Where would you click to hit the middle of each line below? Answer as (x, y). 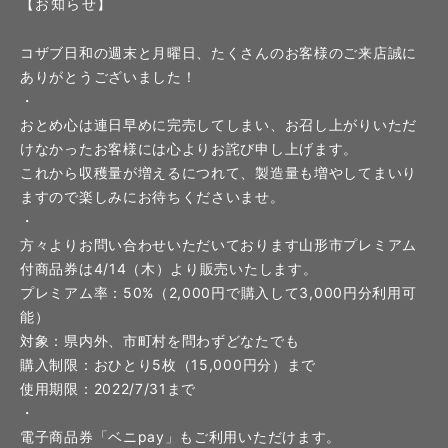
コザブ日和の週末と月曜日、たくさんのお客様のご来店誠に (218, 52)
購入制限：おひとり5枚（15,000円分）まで (168, 364)
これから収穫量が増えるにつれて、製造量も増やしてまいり (218, 172)
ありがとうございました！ (108, 76)
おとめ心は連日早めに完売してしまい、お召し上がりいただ (218, 124)
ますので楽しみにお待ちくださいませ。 (152, 196)
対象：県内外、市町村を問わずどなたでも (160, 340)
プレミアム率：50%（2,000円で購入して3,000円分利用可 (218, 292)
